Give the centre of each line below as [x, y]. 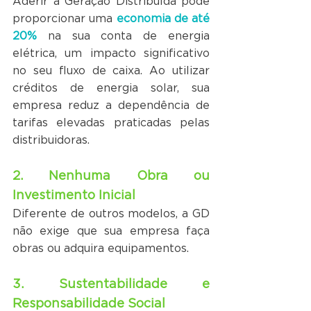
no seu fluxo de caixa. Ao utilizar [111, 71]
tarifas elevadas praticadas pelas [111, 123]
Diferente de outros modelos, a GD [111, 214]
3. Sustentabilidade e [111, 284]
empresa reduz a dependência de [111, 106]
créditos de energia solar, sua [111, 88]
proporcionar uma [65, 19]
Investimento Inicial [74, 195]
